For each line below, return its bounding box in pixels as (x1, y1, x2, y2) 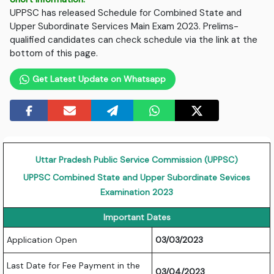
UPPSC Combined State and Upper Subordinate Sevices (23, 172, 251, 183)
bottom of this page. (10, 47, 98, 60)
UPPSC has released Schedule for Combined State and (10, 7, 242, 20)
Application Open (7, 234, 78, 246)
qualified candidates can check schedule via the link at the (10, 34, 258, 46)
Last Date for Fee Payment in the (7, 260, 141, 272)
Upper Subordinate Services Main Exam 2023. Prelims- (10, 20, 239, 33)
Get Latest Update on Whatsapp (29, 73, 166, 85)
